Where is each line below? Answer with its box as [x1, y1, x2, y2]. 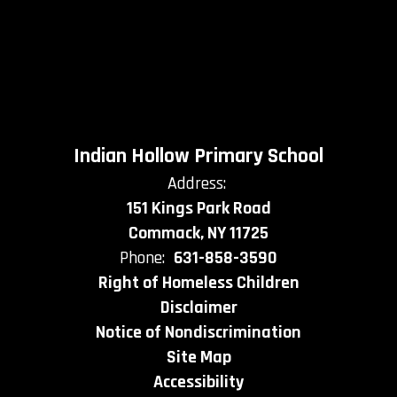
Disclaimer [160, 296, 237, 319]
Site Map [166, 346, 231, 369]
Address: [167, 172, 226, 195]
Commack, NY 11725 [128, 222, 269, 245]
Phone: [120, 246, 165, 269]
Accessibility [153, 370, 244, 393]
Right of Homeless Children [97, 271, 300, 294]
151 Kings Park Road [126, 197, 271, 220]
